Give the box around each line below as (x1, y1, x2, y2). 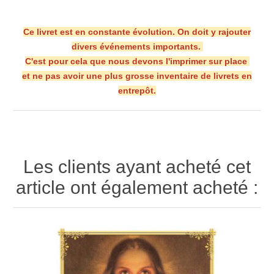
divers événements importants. (71, 41, 203, 51)
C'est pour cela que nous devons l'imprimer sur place (24, 56, 250, 66)
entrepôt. (118, 85, 156, 95)
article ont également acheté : (16, 177, 258, 198)
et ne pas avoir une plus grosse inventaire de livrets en (22, 70, 252, 81)
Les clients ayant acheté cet (23, 156, 251, 177)
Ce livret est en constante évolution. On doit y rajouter (23, 26, 251, 37)
